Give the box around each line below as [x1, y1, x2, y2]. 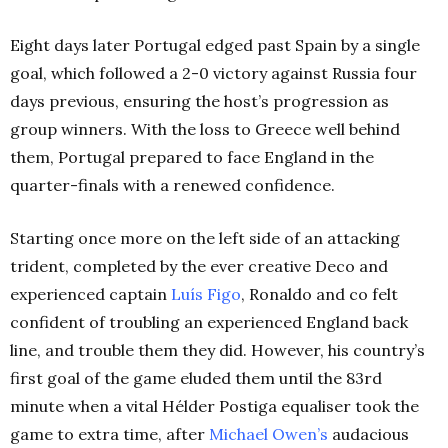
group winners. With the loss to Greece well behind [10, 118, 400, 139]
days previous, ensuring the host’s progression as [10, 90, 389, 111]
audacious [328, 423, 409, 444]
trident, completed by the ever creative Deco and [10, 255, 388, 276]
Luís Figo [171, 283, 241, 304]
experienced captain [10, 283, 171, 304]
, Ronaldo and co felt [241, 283, 398, 304]
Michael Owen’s [209, 423, 328, 444]
